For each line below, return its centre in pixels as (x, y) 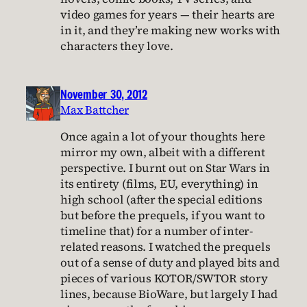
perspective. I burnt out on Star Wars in (165, 168)
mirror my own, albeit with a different (163, 152)
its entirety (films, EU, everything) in (159, 184)
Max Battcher (95, 110)
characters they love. (117, 47)
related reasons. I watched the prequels (165, 247)
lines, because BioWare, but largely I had (169, 294)
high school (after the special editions (161, 199)
